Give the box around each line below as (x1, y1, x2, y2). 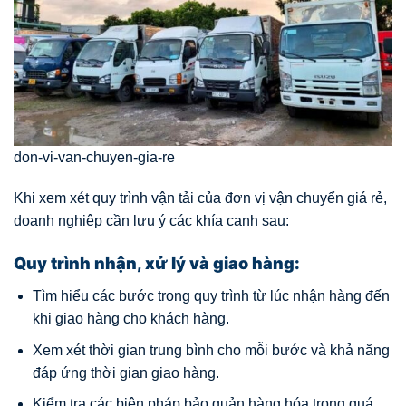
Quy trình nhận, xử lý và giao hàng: (14, 254, 300, 274)
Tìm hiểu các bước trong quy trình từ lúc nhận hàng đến (32, 288, 390, 304)
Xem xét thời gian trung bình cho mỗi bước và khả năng (32, 342, 390, 358)
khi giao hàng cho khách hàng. (32, 311, 229, 327)
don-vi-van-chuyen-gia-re (14, 149, 175, 165)
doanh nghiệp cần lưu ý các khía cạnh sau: (14, 213, 289, 229)
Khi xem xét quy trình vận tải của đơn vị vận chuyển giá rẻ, (14, 190, 387, 207)
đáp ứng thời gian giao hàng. (32, 364, 219, 381)
